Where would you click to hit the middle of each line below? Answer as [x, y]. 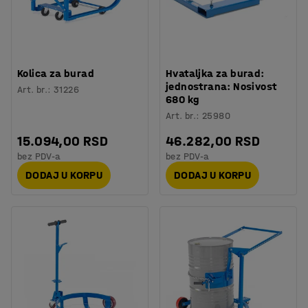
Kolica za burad [56, 73]
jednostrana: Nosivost [221, 86]
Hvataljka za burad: [215, 73]
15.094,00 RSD [63, 141]
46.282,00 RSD [213, 141]
